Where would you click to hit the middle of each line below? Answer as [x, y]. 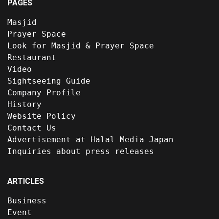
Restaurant [32, 57]
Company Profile [44, 92]
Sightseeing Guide [49, 81]
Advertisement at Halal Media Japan [90, 139]
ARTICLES [26, 181]
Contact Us [32, 128]
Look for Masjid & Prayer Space [81, 45]
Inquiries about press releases [81, 151]
